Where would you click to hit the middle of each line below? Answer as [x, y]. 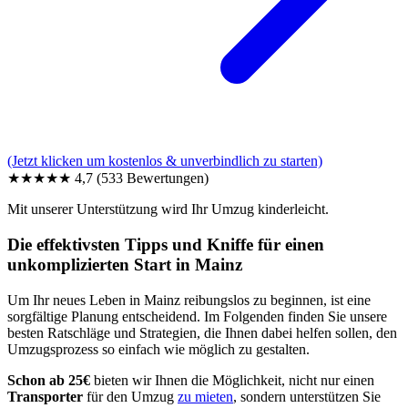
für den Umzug [130, 396]
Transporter [45, 396]
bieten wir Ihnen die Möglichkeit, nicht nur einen [234, 380]
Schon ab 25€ [51, 380]
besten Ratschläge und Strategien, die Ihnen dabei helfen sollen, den [202, 332]
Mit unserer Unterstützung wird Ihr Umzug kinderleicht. [168, 209]
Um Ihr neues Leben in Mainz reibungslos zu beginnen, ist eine [189, 300]
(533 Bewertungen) [153, 178]
